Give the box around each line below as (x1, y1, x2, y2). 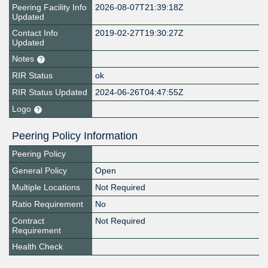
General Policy (12, 166, 67, 176)
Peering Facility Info (12, 2, 87, 13)
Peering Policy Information (12, 130, 138, 142)
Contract (12, 216, 44, 226)
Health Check (12, 242, 63, 252)
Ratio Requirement (12, 199, 83, 209)
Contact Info (12, 28, 58, 38)
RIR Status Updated (12, 87, 87, 98)
